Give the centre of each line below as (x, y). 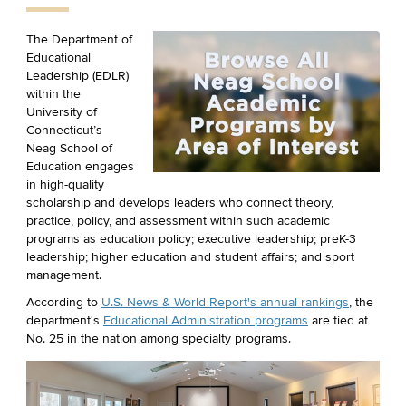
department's (65, 320)
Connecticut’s (64, 130)
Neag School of (69, 148)
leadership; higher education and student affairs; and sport (190, 257)
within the (53, 94)
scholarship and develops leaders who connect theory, (180, 203)
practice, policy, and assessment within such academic (178, 221)
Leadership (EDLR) (77, 76)
